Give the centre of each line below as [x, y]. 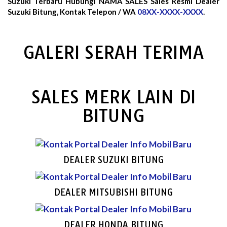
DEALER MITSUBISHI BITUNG [113, 192]
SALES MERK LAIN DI [113, 97]
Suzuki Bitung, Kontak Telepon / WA [72, 11]
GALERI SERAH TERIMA [113, 52]
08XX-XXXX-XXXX [170, 11]
